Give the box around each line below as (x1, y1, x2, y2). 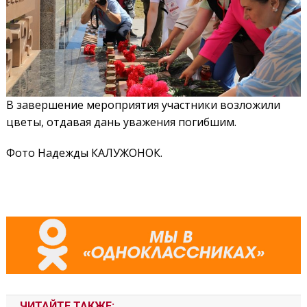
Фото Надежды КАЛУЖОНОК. (5, 145, 162, 160)
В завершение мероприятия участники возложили (5, 97, 280, 112)
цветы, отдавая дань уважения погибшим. (5, 114, 236, 130)
